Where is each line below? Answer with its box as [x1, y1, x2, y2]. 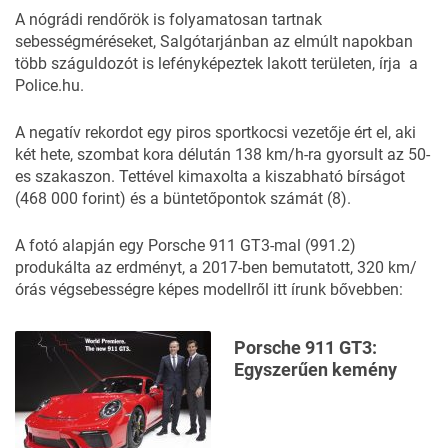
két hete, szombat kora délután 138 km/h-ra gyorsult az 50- [15, 144, 430, 164]
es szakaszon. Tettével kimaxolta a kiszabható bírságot [15, 166, 405, 186]
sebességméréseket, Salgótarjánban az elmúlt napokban [15, 31, 413, 51]
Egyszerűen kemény [234, 358, 397, 380]
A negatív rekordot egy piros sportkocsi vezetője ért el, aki [15, 122, 416, 142]
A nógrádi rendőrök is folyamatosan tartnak [15, 9, 322, 29]
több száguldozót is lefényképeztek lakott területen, [15, 53, 379, 73]
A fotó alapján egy [15, 235, 148, 255]
